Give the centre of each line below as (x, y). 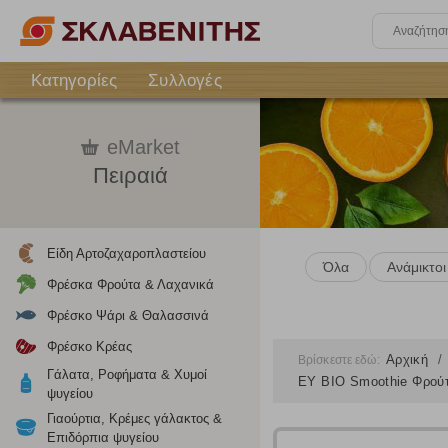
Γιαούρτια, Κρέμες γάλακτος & (134, 418)
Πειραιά (130, 175)
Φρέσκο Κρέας (89, 346)
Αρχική (409, 359)
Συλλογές (185, 80)
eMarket (143, 147)
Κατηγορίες (74, 80)
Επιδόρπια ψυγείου (103, 437)
